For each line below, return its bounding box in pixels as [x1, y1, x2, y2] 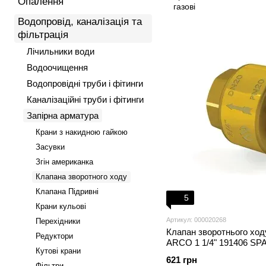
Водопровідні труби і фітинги [27, 78, 143, 88]
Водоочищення [27, 62, 88, 72]
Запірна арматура [27, 110, 99, 121]
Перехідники [36, 217, 80, 226]
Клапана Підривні [36, 187, 99, 196]
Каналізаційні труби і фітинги [27, 94, 144, 104]
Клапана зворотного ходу [36, 172, 127, 181]
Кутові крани [36, 246, 81, 255]
